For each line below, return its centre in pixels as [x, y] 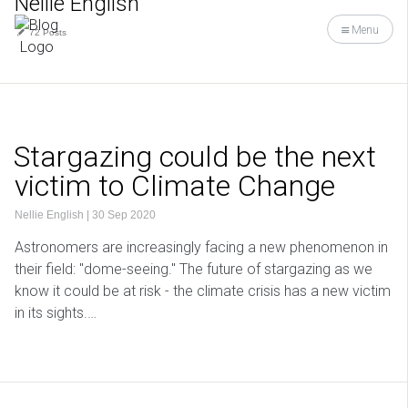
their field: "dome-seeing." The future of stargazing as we [194, 270]
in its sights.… [56, 313]
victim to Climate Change [175, 186]
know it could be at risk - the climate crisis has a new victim [203, 291]
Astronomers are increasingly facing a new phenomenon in [201, 248]
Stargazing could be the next [195, 157]
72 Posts [47, 33]
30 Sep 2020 [124, 215]
